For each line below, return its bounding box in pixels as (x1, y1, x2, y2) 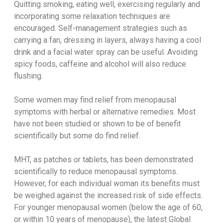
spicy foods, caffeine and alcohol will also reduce (13, 59, 186, 69)
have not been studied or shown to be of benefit (13, 119, 181, 129)
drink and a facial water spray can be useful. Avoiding (13, 47, 198, 57)
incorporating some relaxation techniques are (13, 11, 170, 21)
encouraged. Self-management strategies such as (13, 23, 187, 33)
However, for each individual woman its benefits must (13, 179, 200, 189)
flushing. (13, 71, 43, 81)
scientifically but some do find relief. (13, 131, 140, 141)
